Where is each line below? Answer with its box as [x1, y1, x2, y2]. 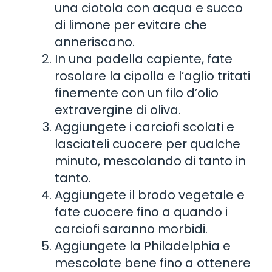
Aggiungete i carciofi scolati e [55, 118, 234, 135]
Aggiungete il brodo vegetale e [55, 186, 245, 203]
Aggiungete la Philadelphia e [55, 237, 231, 254]
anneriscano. [55, 33, 135, 50]
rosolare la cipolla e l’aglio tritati [55, 67, 250, 84]
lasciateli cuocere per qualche [55, 135, 240, 152]
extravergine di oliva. [55, 101, 181, 118]
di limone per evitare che [55, 16, 207, 33]
